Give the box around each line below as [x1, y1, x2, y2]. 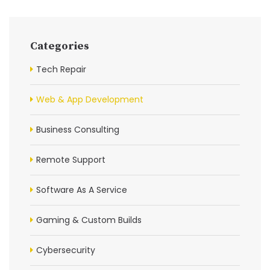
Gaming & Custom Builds [36, 213, 142, 226]
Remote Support [36, 153, 105, 166]
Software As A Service [36, 183, 127, 196]
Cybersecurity [36, 243, 95, 256]
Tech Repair [36, 63, 86, 75]
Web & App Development [36, 93, 143, 105]
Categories [30, 39, 89, 53]
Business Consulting [36, 123, 119, 136]
